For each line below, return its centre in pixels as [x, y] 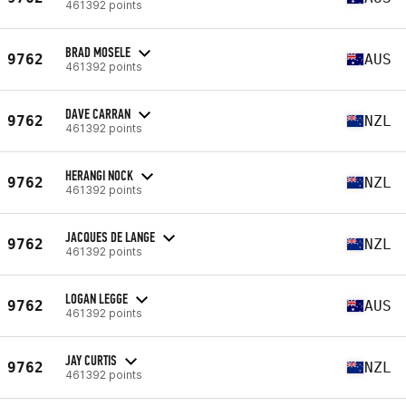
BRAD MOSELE [98, 52]
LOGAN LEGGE [97, 298]
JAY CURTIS [91, 360]
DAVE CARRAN [98, 113]
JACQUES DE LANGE [110, 237]
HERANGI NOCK [99, 175]
